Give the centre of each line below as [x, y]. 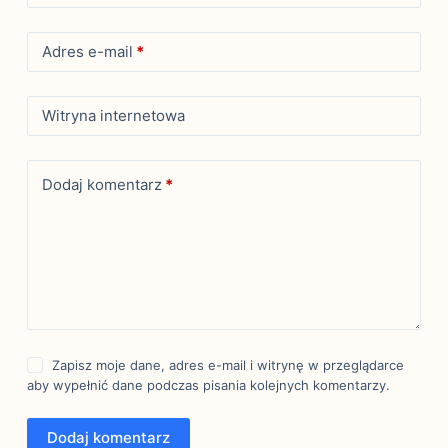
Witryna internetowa [113, 116]
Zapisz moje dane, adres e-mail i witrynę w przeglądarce [228, 364]
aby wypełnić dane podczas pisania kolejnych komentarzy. [208, 384]
